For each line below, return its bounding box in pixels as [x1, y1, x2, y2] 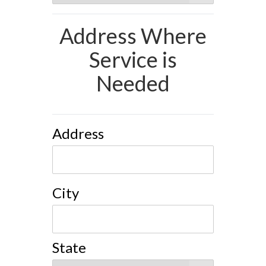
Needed [96, 69, 170, 96]
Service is [89, 46, 177, 72]
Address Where [59, 22, 207, 49]
